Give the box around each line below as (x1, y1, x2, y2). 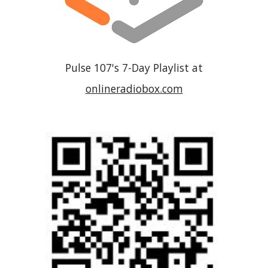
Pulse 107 (65, 60, 112, 75)
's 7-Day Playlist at (112, 60, 203, 75)
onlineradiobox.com (85, 81, 183, 96)
